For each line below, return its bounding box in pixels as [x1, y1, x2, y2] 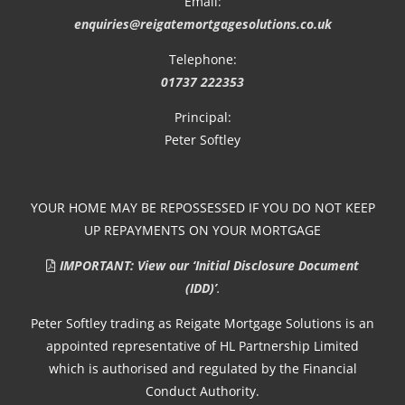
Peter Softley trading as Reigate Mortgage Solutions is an [31, 314, 374, 332]
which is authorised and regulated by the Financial [48, 359, 357, 377]
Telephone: [168, 50, 237, 68]
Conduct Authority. [146, 381, 259, 400]
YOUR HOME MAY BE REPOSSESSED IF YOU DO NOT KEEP [30, 198, 375, 216]
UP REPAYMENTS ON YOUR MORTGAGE [84, 221, 321, 239]
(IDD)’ [184, 278, 217, 297]
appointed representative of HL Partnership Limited [46, 336, 359, 354]
